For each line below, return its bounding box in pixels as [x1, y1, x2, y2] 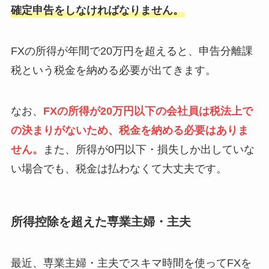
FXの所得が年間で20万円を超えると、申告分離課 [10, 45, 253, 58]
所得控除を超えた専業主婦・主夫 [10, 215, 191, 229]
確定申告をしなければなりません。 [10, 4, 184, 17]
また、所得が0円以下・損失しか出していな [43, 143, 255, 156]
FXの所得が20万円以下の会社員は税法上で [43, 104, 253, 117]
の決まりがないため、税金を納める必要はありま [10, 124, 249, 136]
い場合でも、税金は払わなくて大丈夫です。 [10, 162, 227, 175]
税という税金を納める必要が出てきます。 [10, 64, 216, 77]
